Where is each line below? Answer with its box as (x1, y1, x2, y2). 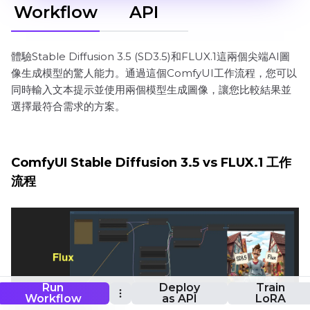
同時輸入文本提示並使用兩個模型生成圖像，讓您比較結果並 (11, 83, 291, 96)
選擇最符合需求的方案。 (11, 100, 125, 113)
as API (161, 292, 197, 305)
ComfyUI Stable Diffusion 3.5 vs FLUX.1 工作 (11, 155, 291, 170)
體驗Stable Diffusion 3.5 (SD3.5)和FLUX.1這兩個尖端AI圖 (11, 50, 290, 63)
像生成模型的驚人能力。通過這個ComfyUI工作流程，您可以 (11, 66, 297, 80)
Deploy (158, 281, 200, 294)
